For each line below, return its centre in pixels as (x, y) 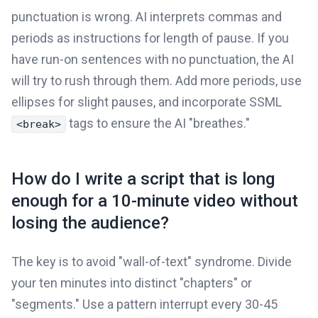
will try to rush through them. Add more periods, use (157, 80)
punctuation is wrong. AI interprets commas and (147, 16)
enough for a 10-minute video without (155, 201)
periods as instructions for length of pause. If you (150, 38)
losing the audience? (90, 223)
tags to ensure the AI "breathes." (158, 123)
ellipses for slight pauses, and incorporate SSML (147, 102)
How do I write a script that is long (143, 179)
